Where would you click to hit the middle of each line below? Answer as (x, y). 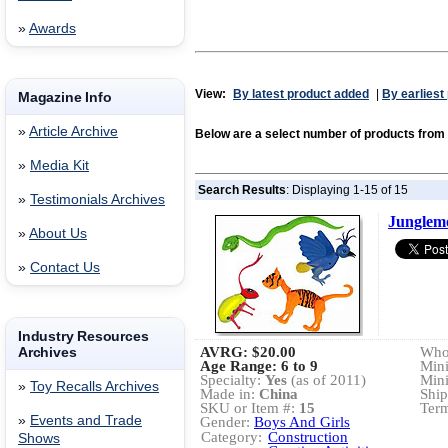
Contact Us (65, 267)
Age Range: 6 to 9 (259, 366)
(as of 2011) (326, 380)
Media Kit (59, 165)
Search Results (242, 190)
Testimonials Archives (97, 199)
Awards (52, 28)
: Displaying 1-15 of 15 (347, 190)
